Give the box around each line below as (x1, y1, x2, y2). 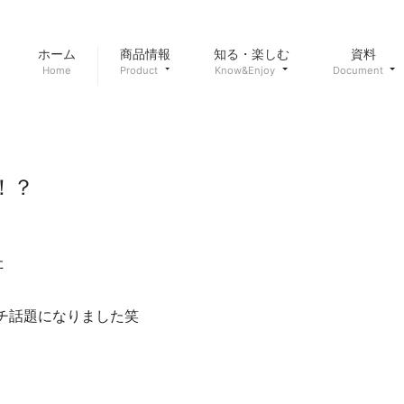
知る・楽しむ (213, 46, 289, 61)
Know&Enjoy (215, 64, 276, 77)
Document (332, 64, 383, 77)
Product (119, 64, 158, 77)
